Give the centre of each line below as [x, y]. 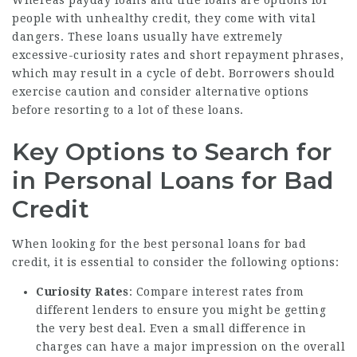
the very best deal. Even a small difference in [171, 328]
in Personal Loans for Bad [173, 180]
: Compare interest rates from [216, 291]
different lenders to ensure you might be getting [181, 310]
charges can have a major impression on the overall [190, 346]
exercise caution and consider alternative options [161, 91]
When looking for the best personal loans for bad [159, 243]
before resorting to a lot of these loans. [128, 110]
